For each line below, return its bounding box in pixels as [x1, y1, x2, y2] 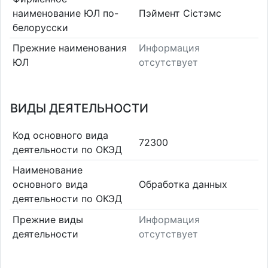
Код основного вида [12, 129, 108, 141]
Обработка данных [139, 178, 227, 191]
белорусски [12, 21, 68, 33]
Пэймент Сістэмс [139, 7, 221, 19]
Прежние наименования [12, 42, 127, 54]
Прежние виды [12, 213, 83, 226]
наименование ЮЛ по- [12, 7, 118, 19]
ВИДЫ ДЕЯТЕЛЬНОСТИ [10, 101, 148, 115]
